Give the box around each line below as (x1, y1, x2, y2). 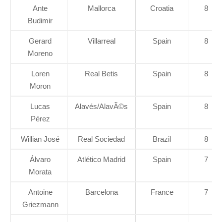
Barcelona (85, 188, 118, 197)
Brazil (153, 135, 171, 144)
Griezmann (22, 200, 58, 209)
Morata (29, 167, 52, 176)
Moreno (28, 49, 53, 58)
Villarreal (87, 37, 115, 46)
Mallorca (87, 4, 115, 13)
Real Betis (85, 69, 118, 78)
